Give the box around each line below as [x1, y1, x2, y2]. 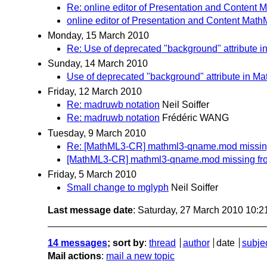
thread [149, 237, 176, 248]
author [182, 237, 210, 248]
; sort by [107, 237, 144, 248]
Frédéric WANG [162, 113, 229, 123]
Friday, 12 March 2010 [48, 86, 142, 97]
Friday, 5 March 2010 [48, 169, 136, 179]
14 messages [48, 237, 107, 248]
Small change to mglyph [67, 182, 169, 193]
